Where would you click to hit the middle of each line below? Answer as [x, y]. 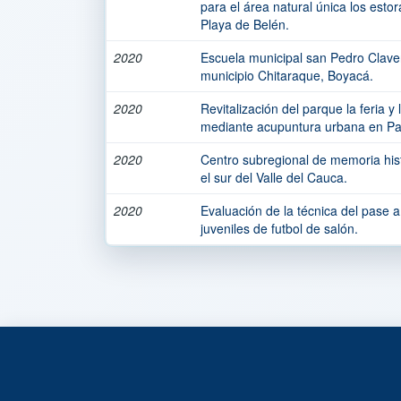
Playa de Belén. [245, 24]
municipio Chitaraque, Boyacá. [287, 75]
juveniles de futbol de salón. [279, 228]
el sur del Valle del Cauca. [274, 177]
